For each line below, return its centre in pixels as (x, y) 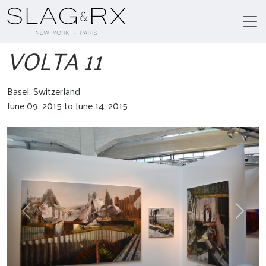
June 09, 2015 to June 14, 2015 (67, 105)
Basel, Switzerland (44, 91)
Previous (42, 217)
